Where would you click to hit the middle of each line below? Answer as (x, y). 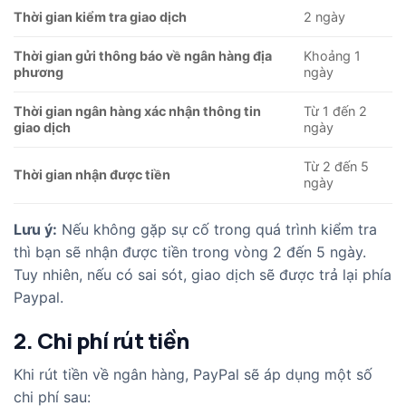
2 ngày (325, 17)
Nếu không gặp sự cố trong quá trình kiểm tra (217, 230)
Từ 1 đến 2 (336, 111)
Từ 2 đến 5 (337, 167)
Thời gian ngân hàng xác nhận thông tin (137, 111)
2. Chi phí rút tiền (101, 340)
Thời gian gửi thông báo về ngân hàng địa (143, 56)
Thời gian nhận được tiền (92, 175)
